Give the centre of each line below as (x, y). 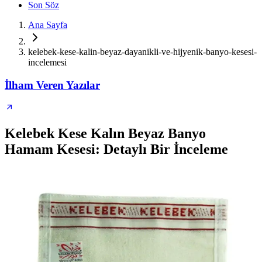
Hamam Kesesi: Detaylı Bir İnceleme (116, 149)
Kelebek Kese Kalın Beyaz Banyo (105, 134)
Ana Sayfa (48, 25)
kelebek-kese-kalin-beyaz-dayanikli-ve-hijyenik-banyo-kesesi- (142, 52)
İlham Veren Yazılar (52, 85)
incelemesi (47, 62)
